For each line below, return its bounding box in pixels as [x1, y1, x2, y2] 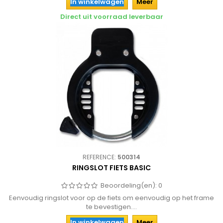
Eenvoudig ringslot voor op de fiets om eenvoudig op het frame [9, 193, 214, 203]
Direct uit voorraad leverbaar [60, 12, 163, 21]
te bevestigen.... [86, 202, 137, 212]
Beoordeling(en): [101, 181, 158, 190]
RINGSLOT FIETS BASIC [72, 163, 151, 173]
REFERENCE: [83, 153, 117, 161]
